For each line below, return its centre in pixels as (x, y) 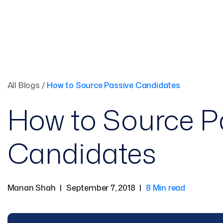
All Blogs (23, 85)
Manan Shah (31, 188)
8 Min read (166, 188)
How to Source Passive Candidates (113, 85)
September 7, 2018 (101, 188)
